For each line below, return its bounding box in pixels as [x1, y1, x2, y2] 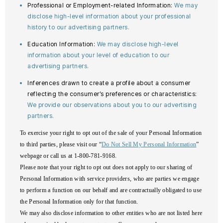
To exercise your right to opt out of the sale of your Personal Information [20, 129, 202, 136]
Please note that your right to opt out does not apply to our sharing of [20, 164, 193, 171]
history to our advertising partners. [27, 23, 129, 31]
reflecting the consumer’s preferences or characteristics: [27, 90, 197, 98]
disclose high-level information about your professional [27, 12, 191, 20]
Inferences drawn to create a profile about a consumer [27, 79, 191, 87]
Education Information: [27, 40, 97, 48]
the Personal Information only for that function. [20, 198, 138, 205]
